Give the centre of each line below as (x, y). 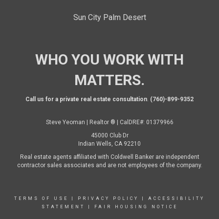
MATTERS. (109, 80)
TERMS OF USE (41, 198)
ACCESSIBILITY (176, 198)
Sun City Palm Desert (109, 17)
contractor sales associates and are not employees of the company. (109, 165)
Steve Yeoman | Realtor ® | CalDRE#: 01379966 (109, 122)
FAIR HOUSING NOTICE (136, 207)
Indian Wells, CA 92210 (109, 143)
